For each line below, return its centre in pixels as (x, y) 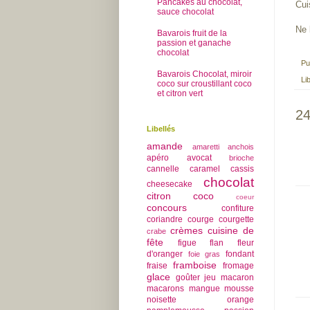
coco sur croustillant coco (204, 83)
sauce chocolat (185, 12)
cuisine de (231, 231)
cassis (242, 169)
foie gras (204, 254)
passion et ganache (194, 43)
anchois (241, 147)
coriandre (165, 220)
